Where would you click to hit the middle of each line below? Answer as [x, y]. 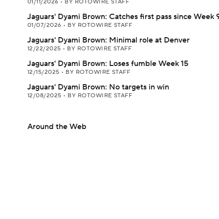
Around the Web [57, 127]
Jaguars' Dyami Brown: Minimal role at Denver [109, 40]
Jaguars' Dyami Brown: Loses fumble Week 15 [108, 64]
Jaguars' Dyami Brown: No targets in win [98, 87]
